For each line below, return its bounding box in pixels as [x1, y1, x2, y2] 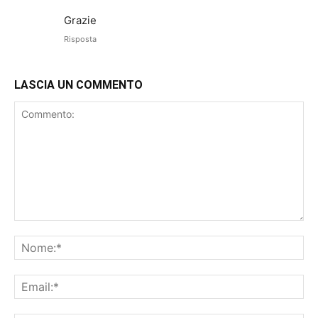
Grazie [64, 13, 97, 28]
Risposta [64, 34, 97, 45]
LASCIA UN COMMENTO [14, 78, 143, 92]
